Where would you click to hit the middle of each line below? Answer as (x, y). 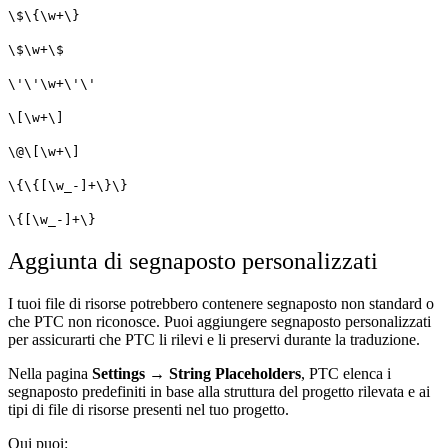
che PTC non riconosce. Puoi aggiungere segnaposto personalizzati (219, 321)
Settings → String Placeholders (196, 373)
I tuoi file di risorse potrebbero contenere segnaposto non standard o (221, 303)
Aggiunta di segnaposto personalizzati (193, 260)
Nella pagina (50, 373)
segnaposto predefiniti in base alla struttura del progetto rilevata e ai (219, 391)
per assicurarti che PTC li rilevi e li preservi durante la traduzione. (214, 339)
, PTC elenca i (346, 373)
